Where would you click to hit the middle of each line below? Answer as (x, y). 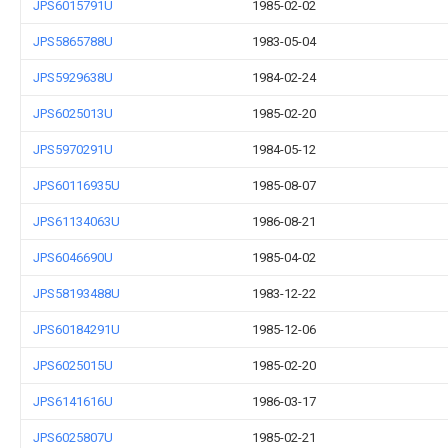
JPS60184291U (76, 329)
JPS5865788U (73, 41)
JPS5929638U (73, 77)
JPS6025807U (73, 437)
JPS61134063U (76, 221)
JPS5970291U (73, 149)
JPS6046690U (73, 257)
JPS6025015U (73, 365)
